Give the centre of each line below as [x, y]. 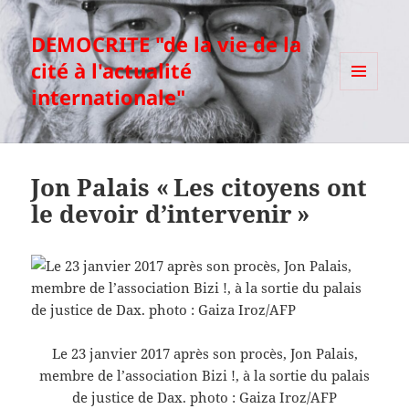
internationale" [109, 97]
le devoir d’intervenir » [171, 214]
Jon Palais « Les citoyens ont [199, 188]
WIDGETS [366, 128]
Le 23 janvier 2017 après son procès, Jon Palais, [204, 354]
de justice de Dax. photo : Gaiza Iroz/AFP [204, 398]
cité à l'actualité [112, 71]
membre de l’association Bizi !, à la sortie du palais [204, 376]
